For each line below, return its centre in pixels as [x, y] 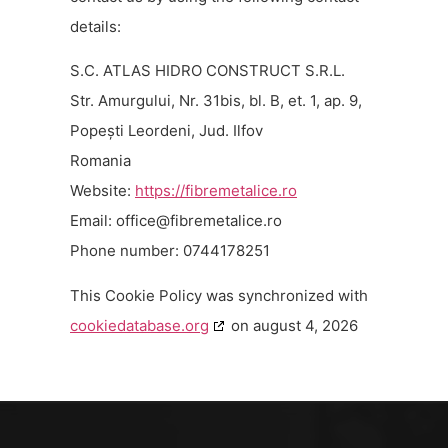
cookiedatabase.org [139, 325]
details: [95, 26]
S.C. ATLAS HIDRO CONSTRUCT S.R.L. [207, 71]
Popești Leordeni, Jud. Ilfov [166, 131]
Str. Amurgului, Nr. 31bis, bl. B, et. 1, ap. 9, [216, 101]
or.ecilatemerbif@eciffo [199, 221]
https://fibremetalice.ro [216, 191]
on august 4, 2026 [292, 325]
